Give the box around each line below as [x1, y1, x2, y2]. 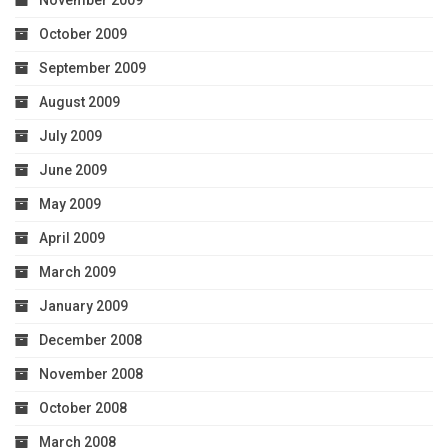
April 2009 [39, 230, 105, 247]
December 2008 [39, 332, 142, 349]
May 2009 [39, 196, 101, 213]
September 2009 [39, 60, 146, 77]
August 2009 [39, 94, 120, 111]
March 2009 [39, 264, 116, 281]
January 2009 [39, 298, 128, 315]
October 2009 [39, 26, 127, 43]
